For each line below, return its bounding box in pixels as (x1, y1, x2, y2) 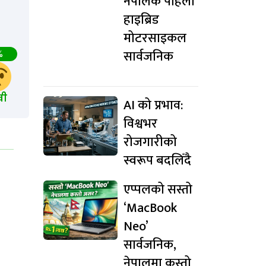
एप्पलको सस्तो (123, 179, 192, 201)
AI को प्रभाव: (123, 94, 183, 117)
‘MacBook (123, 197, 177, 220)
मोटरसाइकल (123, 27, 186, 50)
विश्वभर (123, 113, 157, 135)
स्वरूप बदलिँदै (123, 150, 191, 172)
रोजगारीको (123, 131, 177, 154)
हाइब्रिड (123, 9, 159, 31)
